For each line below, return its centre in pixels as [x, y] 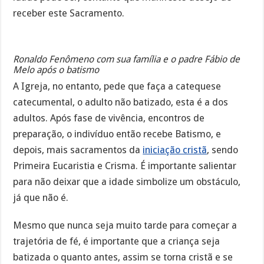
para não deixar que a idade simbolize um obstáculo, [127, 181]
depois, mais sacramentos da [78, 150]
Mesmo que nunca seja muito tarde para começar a [125, 225]
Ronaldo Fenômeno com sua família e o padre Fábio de [127, 59]
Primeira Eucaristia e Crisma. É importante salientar [125, 166]
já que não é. [41, 197]
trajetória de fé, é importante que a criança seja [117, 241]
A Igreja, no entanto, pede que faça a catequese [117, 86]
